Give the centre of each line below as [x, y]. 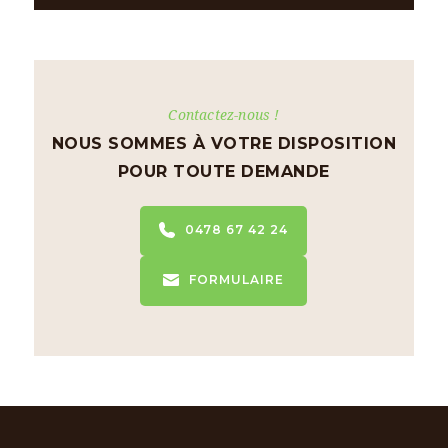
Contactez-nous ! [224, 114]
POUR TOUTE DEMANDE [223, 171]
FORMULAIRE [237, 279]
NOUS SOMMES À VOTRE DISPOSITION [224, 143]
